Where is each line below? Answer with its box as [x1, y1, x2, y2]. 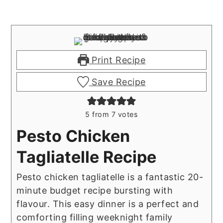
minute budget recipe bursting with [16, 185, 173, 196]
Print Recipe [89, 54, 146, 65]
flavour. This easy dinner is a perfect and [16, 198, 199, 209]
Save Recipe [89, 76, 146, 87]
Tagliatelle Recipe [16, 147, 157, 167]
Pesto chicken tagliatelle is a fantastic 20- [16, 171, 204, 182]
